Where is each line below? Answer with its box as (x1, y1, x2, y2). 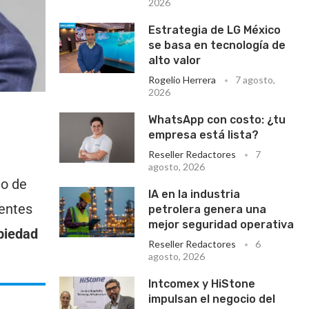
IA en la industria (148, 188, 241, 201)
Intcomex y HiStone (148, 277, 256, 290)
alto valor (148, 54, 207, 67)
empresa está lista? (148, 128, 259, 141)
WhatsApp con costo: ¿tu (148, 113, 286, 126)
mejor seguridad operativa (148, 218, 295, 231)
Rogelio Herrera (148, 74, 217, 86)
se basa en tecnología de (148, 39, 286, 52)
